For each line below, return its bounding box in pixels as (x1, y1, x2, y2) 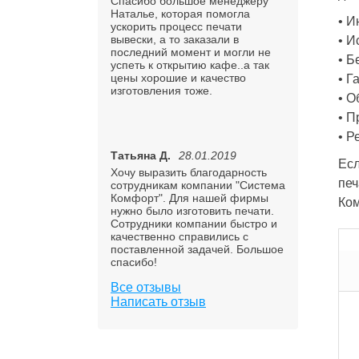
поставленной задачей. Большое (111, 243, 284, 256)
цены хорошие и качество (111, 71, 246, 84)
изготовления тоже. (111, 84, 212, 97)
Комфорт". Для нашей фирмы (111, 192, 268, 204)
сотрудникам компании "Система (111, 179, 285, 192)
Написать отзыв (111, 295, 206, 309)
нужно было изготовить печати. (111, 204, 274, 217)
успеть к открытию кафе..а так (111, 58, 269, 71)
